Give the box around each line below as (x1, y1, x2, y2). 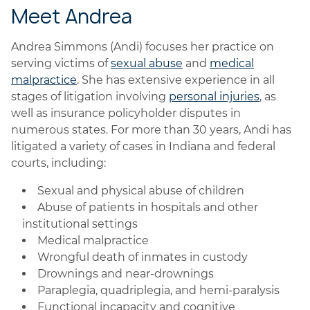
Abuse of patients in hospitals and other (37, 201, 258, 214)
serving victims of (11, 57, 111, 70)
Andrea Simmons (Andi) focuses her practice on (11, 40, 274, 53)
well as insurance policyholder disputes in (11, 107, 241, 120)
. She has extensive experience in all (77, 73, 275, 86)
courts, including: (11, 156, 106, 170)
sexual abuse (111, 57, 183, 70)
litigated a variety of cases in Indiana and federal (11, 140, 275, 153)
